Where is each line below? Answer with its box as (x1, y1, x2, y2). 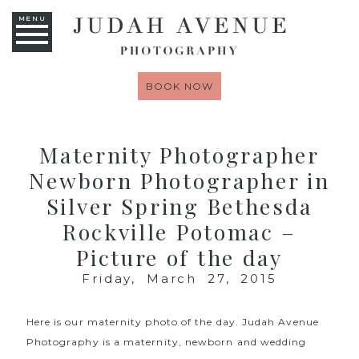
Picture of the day (76, 242, 283, 272)
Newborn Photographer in (29, 165, 330, 195)
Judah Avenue (241, 315, 319, 328)
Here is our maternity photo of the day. (26, 315, 242, 328)
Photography (26, 335, 99, 348)
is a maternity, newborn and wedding (99, 335, 307, 348)
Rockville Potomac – (62, 216, 297, 246)
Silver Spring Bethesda (46, 191, 313, 220)
